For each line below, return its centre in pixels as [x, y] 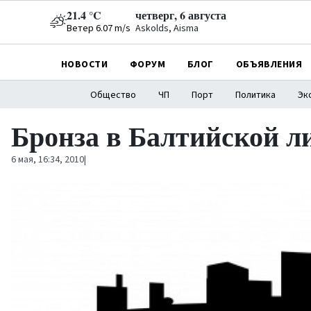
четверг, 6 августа [181, 15]
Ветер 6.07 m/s [99, 28]
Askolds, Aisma [167, 28]
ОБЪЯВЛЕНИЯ [269, 64]
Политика [255, 95]
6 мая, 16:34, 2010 [48, 160]
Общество [113, 95]
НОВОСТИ [84, 64]
